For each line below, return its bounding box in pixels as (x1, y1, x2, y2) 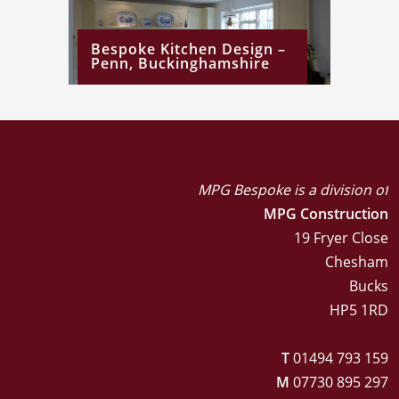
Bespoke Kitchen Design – (91, 39, 286, 60)
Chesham (324, 252, 388, 273)
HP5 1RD (329, 300, 388, 321)
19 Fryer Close (293, 228, 388, 248)
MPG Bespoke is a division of (197, 180, 388, 200)
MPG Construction (263, 204, 388, 224)
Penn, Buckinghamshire (91, 53, 270, 74)
